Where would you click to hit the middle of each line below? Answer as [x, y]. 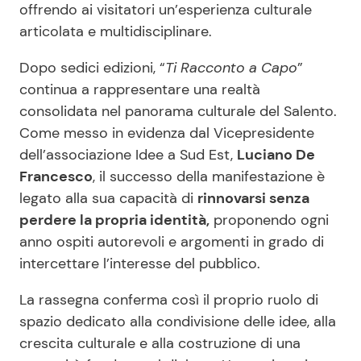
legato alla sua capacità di [108, 199]
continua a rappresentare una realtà [140, 90]
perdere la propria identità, [114, 220]
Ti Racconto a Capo [231, 68]
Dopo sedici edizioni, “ [92, 68]
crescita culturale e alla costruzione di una [160, 344]
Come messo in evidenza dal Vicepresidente [167, 133]
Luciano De [276, 155]
